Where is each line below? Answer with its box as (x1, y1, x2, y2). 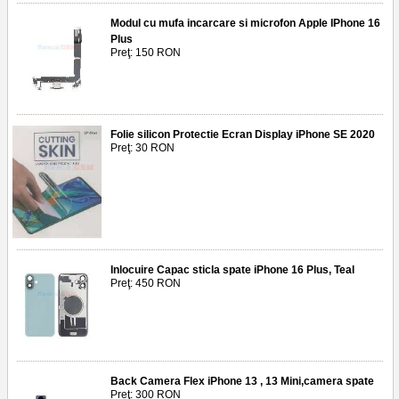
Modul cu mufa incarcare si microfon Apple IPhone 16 (110, 16, 380, 29)
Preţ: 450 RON (110, 276, 181, 289)
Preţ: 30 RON (110, 141, 175, 154)
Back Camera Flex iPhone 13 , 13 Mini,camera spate (110, 374, 374, 387)
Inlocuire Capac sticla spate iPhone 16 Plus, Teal (110, 263, 354, 276)
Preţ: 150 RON (110, 45, 181, 59)
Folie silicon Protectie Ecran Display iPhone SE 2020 (110, 127, 375, 141)
